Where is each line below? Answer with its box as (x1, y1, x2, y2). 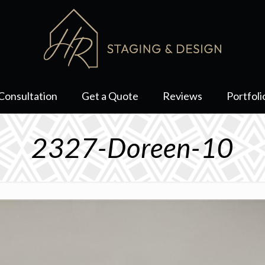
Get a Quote (82, 89, 139, 102)
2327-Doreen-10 (31, 131, 234, 164)
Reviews (163, 89, 203, 102)
